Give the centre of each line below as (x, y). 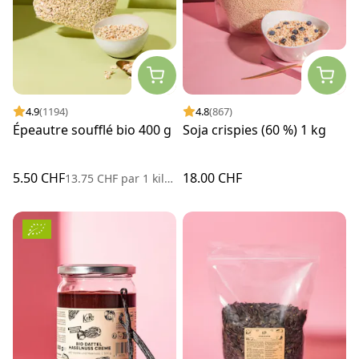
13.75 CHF (93, 179)
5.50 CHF (39, 178)
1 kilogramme (152, 179)
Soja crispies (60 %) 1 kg (254, 130)
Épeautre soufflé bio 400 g (92, 130)
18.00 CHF (212, 178)
